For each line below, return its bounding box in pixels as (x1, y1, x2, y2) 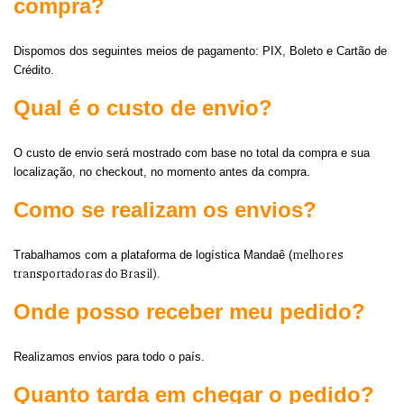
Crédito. (14, 63, 54, 77)
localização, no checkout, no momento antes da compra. (14, 165, 314, 179)
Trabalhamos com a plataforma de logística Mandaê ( (14, 248, 292, 262)
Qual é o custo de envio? (14, 96, 272, 120)
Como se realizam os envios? (14, 197, 317, 222)
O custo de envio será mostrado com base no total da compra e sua (14, 146, 370, 160)
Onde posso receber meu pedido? (14, 299, 365, 324)
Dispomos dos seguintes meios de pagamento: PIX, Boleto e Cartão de (14, 44, 387, 58)
